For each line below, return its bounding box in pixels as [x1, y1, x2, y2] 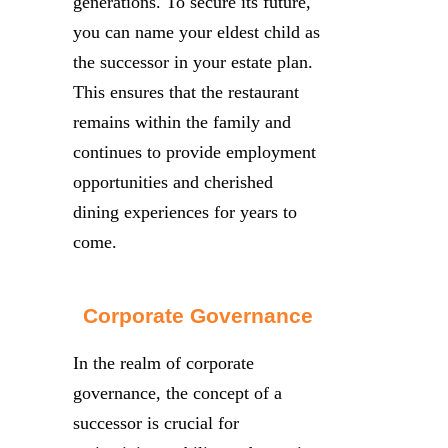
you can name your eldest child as [73, 21, 320, 42]
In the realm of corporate [73, 352, 254, 373]
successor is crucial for [73, 412, 239, 433]
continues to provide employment [73, 141, 316, 162]
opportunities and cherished [73, 171, 273, 192]
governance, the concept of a [73, 382, 282, 403]
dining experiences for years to [73, 201, 297, 222]
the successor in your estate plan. [73, 51, 313, 72]
